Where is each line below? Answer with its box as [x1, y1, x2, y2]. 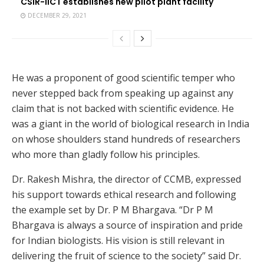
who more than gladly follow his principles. [12, 148, 200, 161]
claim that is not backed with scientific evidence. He [12, 102, 234, 115]
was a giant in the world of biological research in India [12, 117, 249, 131]
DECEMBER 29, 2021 [26, 11, 87, 20]
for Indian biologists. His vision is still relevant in [12, 234, 225, 247]
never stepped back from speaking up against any [12, 87, 233, 100]
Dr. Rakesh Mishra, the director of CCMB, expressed [12, 173, 241, 186]
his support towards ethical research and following [12, 188, 236, 202]
